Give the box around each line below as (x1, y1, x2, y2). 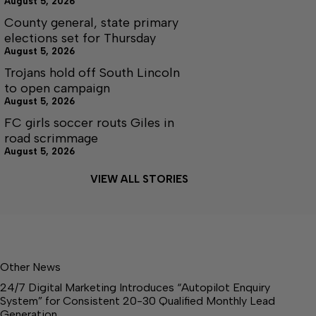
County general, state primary (4, 14, 178, 30)
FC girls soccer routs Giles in (4, 114, 174, 130)
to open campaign (4, 80, 110, 96)
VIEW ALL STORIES (90, 172, 188, 186)
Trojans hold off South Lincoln (4, 64, 180, 80)
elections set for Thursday (4, 30, 156, 46)
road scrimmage (4, 130, 98, 146)
